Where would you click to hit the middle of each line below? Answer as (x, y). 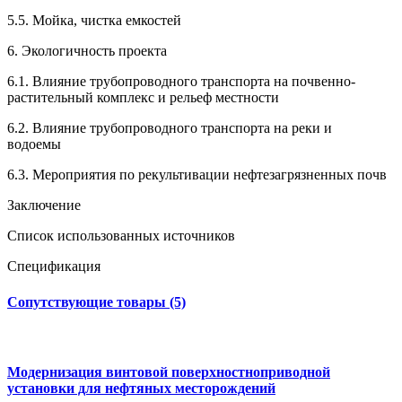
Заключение (60, 205)
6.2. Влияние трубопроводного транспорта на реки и (170, 128)
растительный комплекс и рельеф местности (150, 98)
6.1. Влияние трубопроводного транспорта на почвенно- (181, 82)
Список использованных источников (134, 236)
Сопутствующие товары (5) (96, 301)
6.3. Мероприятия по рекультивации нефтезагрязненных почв (199, 175)
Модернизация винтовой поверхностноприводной (169, 372)
